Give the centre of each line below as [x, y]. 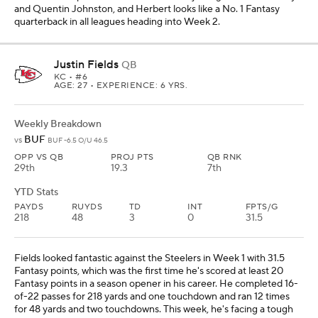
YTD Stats [36, 192]
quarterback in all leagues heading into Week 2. [117, 22]
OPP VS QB [39, 157]
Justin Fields [86, 64]
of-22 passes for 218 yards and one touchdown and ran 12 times [152, 296]
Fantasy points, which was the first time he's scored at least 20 [149, 271]
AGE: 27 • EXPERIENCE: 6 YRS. [121, 85]
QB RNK [225, 157]
